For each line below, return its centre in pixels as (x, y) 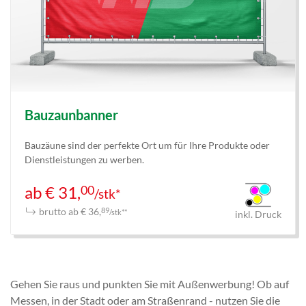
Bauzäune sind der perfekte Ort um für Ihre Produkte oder (147, 145)
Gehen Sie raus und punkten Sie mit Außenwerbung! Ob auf (150, 284)
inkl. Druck (258, 214)
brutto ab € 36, (69, 212)
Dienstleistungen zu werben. (84, 160)
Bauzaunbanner (71, 115)
